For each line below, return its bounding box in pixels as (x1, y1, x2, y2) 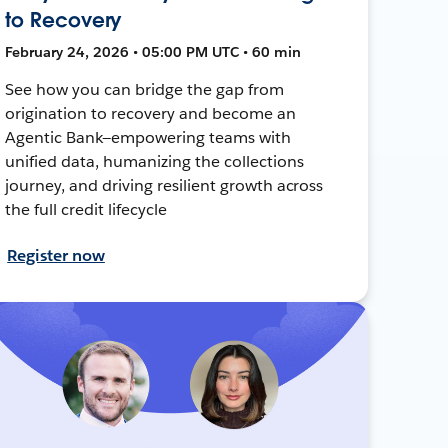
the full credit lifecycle (5, 198, 167, 220)
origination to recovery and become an (5, 102, 296, 124)
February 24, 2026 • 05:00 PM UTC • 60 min (5, 42, 302, 61)
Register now (7, 244, 105, 266)
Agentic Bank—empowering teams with (5, 126, 291, 148)
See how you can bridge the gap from (5, 78, 284, 100)
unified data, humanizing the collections (5, 150, 304, 172)
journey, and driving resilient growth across (5, 174, 324, 196)
